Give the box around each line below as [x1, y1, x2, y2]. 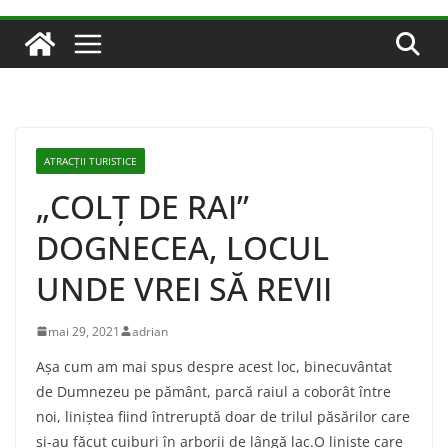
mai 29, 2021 [48, 322, 120, 340]
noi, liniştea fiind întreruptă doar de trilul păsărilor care [36, 406, 410, 426]
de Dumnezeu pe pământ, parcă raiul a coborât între [36, 381, 391, 401]
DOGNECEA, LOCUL [36, 225, 329, 269]
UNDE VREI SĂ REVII [36, 266, 332, 310]
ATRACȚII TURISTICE [44, 153, 137, 168]
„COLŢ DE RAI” [36, 184, 249, 228]
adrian [132, 322, 168, 340]
